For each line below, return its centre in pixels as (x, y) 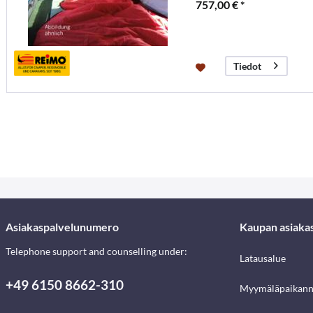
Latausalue (262, 259)
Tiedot (247, 66)
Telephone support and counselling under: (96, 252)
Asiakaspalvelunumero (62, 227)
